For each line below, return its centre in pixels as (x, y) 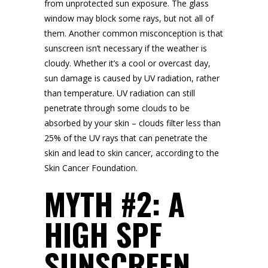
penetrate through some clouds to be (117, 108)
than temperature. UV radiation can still (120, 93)
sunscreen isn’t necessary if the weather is (126, 48)
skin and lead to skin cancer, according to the (132, 153)
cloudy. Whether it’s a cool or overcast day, (127, 63)
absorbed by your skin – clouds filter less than (133, 123)
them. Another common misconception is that (134, 33)
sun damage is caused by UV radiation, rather (132, 78)
